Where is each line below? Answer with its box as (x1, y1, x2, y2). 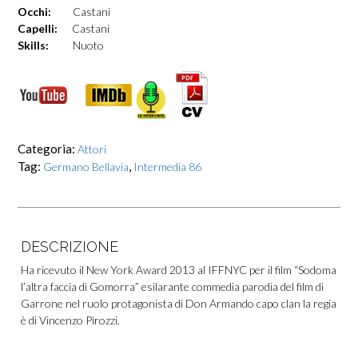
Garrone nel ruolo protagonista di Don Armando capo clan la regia (21, 296, 337, 311)
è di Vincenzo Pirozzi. (21, 313, 121, 328)
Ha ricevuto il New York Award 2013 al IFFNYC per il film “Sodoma (21, 263, 337, 277)
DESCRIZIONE (21, 238, 119, 256)
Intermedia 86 (133, 160, 201, 174)
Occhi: (18, 5, 51, 19)
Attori (78, 142, 106, 157)
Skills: (18, 38, 49, 53)
